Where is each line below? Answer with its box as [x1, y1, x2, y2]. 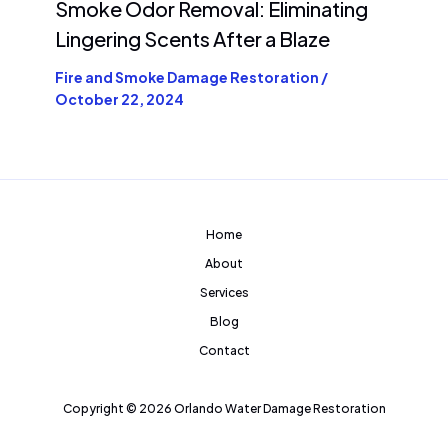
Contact [198, 343, 250, 359]
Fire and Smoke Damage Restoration [55, 68, 319, 87]
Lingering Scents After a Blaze [55, 26, 330, 52]
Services [199, 285, 249, 301]
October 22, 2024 [55, 90, 184, 109]
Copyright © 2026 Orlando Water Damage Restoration [62, 401, 386, 417]
